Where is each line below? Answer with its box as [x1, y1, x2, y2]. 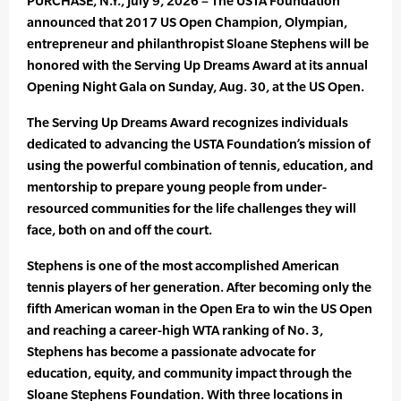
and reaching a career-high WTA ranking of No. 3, [27, 322, 323, 338]
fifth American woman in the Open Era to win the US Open [27, 301, 372, 317]
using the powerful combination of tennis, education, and [27, 158, 373, 174]
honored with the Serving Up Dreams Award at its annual [27, 57, 368, 73]
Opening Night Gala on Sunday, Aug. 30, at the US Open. [27, 79, 364, 95]
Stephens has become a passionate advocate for [27, 344, 316, 360]
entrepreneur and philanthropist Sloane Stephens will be [27, 36, 369, 52]
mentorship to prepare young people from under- [27, 179, 327, 195]
